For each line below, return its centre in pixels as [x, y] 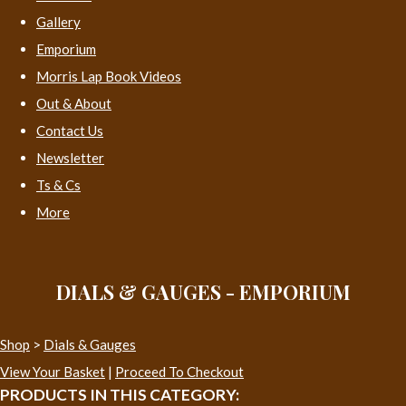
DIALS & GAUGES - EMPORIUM [203, 291]
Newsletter [70, 157]
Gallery [58, 21]
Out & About [74, 103]
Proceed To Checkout [179, 371]
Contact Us [70, 130]
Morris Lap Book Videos [109, 76]
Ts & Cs [58, 184]
